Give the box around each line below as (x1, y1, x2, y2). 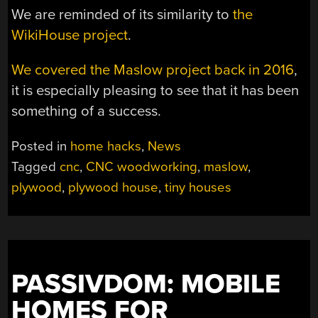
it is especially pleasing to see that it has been (11, 82, 300, 100)
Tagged (11, 158, 60, 175)
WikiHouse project (11, 26, 128, 44)
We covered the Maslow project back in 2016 (11, 61, 295, 79)
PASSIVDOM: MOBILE (11, 268, 281, 300)
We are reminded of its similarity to (11, 5, 234, 23)
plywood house (68, 179, 159, 195)
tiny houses (165, 179, 232, 195)
